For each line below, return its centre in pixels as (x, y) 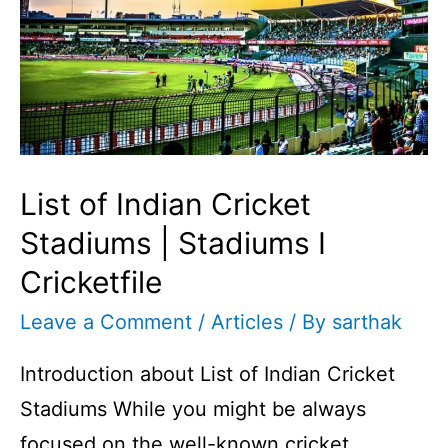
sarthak (367, 322)
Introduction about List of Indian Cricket (207, 374)
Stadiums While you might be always (193, 409)
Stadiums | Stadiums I (173, 243)
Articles (247, 322)
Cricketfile (91, 282)
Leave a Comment (106, 322)
